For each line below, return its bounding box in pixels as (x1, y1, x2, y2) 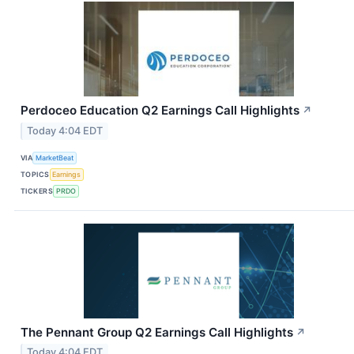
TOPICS (21, 170, 50, 179)
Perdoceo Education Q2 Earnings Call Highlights (21, 102, 299, 118)
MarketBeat (36, 153, 74, 163)
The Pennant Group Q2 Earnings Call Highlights (21, 324, 293, 340)
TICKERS (21, 186, 54, 196)
